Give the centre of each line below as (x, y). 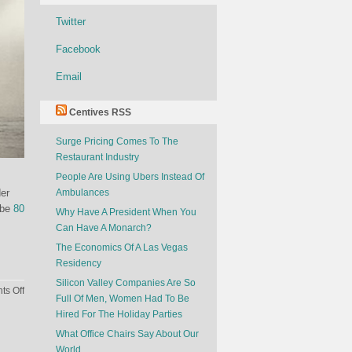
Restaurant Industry (97, 157)
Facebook (78, 49)
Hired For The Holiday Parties (119, 314)
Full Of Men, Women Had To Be (123, 299)
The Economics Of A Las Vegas (122, 247)
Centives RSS (100, 112)
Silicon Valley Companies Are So (126, 283)
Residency (79, 263)
